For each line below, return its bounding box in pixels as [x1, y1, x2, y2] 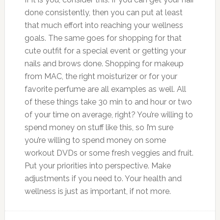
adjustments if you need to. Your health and [24, 174, 182, 183]
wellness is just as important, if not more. [24, 187, 171, 196]
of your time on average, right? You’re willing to [24, 110, 193, 119]
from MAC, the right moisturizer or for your [24, 72, 177, 81]
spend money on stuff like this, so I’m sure [24, 123, 173, 132]
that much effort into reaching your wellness [24, 21, 183, 30]
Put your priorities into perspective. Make [24, 161, 171, 170]
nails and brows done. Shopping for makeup [24, 59, 184, 68]
